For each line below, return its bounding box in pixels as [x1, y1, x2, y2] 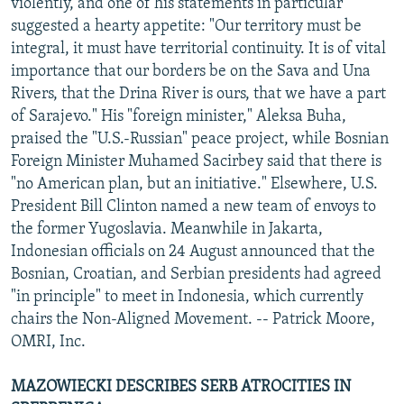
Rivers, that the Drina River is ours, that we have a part [11, 85, 386, 103]
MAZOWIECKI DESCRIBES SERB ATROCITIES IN [11, 378, 351, 396]
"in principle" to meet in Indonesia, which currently [11, 288, 363, 306]
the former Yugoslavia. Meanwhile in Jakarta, [11, 220, 323, 238]
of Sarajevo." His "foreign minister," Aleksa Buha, [11, 107, 346, 125]
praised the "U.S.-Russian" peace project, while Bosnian [11, 130, 389, 148]
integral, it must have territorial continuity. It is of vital [11, 40, 386, 58]
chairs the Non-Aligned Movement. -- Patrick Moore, [11, 310, 375, 328]
